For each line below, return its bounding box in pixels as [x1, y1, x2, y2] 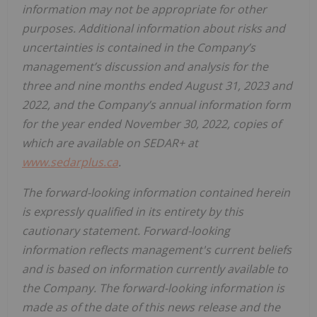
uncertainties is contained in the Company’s [22, 39, 255, 55]
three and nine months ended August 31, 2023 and [22, 77, 292, 93]
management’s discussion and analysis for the [22, 58, 268, 74]
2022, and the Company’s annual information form [22, 96, 291, 113]
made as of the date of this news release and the [22, 299, 280, 315]
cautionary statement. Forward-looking [22, 222, 230, 238]
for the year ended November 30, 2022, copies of [22, 115, 281, 132]
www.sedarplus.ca [22, 154, 118, 170]
